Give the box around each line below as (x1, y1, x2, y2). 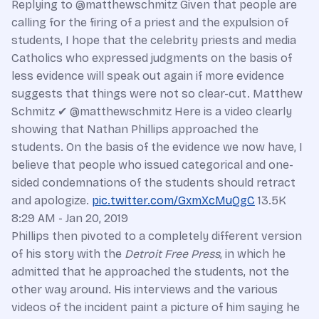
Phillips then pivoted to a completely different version (11, 229, 302, 243)
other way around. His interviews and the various (11, 283, 278, 296)
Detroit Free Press (125, 247, 220, 261)
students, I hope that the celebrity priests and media (11, 33, 296, 47)
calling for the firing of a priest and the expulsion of (11, 16, 288, 29)
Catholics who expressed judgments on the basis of (11, 51, 292, 65)
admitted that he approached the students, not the (11, 265, 289, 278)
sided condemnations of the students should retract (11, 176, 296, 189)
